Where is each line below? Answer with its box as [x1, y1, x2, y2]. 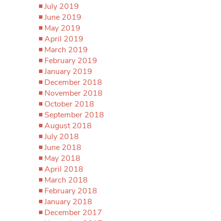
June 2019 [44, 12, 81, 23]
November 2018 [44, 88, 103, 99]
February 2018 [44, 185, 97, 196]
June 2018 [44, 142, 81, 153]
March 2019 [44, 44, 88, 55]
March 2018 [44, 175, 88, 185]
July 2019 [44, 1, 79, 12]
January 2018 [44, 196, 92, 207]
